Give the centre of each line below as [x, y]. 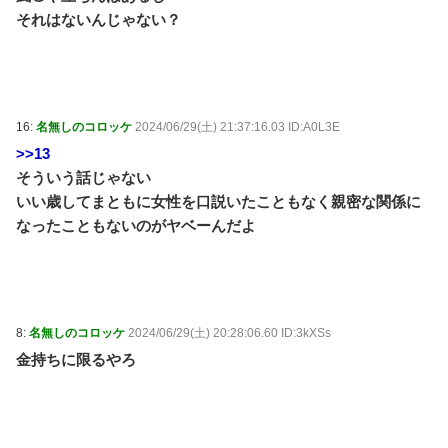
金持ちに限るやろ [76, 359]
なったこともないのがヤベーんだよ [136, 225]
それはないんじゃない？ [98, 19]
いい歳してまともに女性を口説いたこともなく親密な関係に [218, 201]
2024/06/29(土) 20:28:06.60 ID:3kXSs [229, 332]
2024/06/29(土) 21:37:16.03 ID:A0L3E [237, 126]
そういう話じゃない [83, 177]
